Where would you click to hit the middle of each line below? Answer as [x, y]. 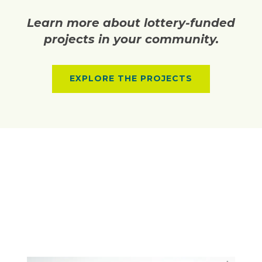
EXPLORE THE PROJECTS [131, 79]
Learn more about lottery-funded [131, 23]
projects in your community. [131, 39]
